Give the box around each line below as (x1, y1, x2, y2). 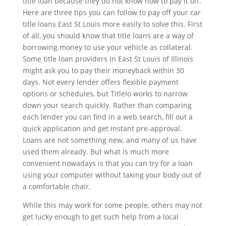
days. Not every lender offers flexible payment (22, 77, 179, 87)
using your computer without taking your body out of (22, 170, 201, 180)
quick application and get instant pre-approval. (22, 124, 182, 133)
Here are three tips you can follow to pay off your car (22, 8, 201, 17)
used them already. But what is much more (22, 147, 169, 156)
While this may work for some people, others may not (22, 200, 202, 210)
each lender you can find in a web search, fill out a (22, 112, 193, 122)
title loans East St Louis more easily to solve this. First (22, 19, 202, 29)
